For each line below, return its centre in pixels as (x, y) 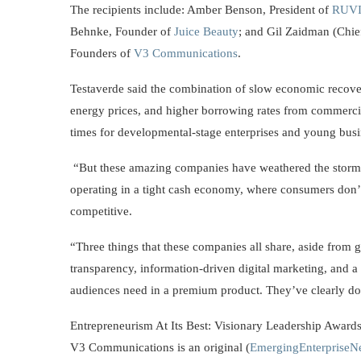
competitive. (101, 212)
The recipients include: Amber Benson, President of (201, 10)
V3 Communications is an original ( (160, 348)
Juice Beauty (206, 32)
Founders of (102, 54)
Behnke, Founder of (122, 32)
